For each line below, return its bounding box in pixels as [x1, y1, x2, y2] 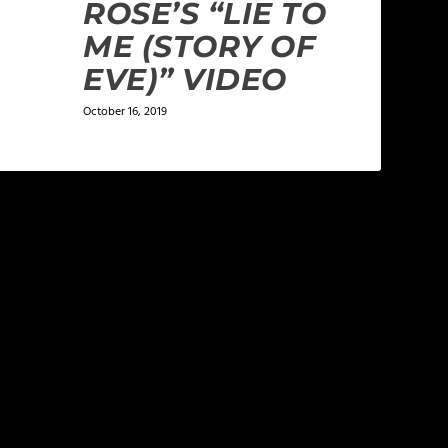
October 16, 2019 [83, 102, 168, 123]
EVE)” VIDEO [83, 61, 287, 99]
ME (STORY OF [83, 28, 316, 66]
